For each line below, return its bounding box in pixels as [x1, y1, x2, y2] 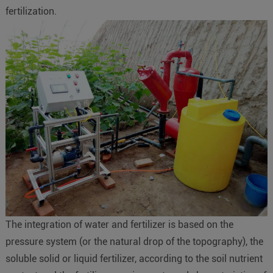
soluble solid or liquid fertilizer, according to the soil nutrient [5, 253, 263, 265]
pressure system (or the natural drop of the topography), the [5, 236, 263, 248]
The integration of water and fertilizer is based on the [5, 219, 233, 231]
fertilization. [5, 5, 59, 17]
